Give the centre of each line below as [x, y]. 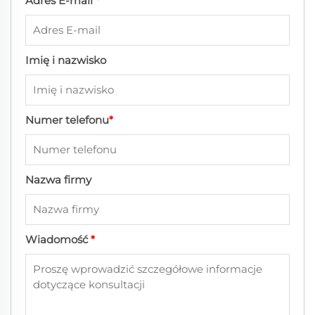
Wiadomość [58, 239]
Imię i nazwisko [66, 60]
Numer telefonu [67, 120]
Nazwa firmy [58, 180]
